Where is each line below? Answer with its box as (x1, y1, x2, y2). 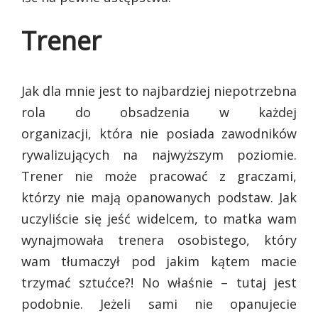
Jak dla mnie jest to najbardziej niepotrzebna (21, 82, 297, 100)
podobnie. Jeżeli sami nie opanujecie (21, 295, 297, 313)
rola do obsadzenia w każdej (21, 104, 297, 121)
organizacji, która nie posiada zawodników (21, 125, 297, 143)
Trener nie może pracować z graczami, (21, 168, 297, 185)
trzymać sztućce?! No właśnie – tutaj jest (21, 274, 297, 292)
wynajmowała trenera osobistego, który (21, 231, 297, 249)
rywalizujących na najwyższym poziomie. (21, 146, 297, 164)
